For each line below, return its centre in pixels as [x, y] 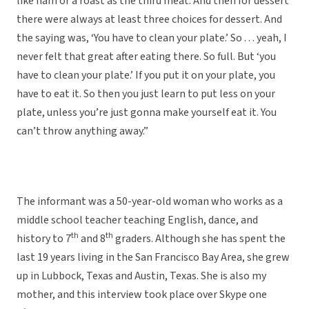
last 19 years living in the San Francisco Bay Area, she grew [153, 258]
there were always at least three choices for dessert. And [149, 20]
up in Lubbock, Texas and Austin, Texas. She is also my [141, 276]
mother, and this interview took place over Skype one [142, 295]
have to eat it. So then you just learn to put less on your [146, 94]
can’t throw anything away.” [82, 131]
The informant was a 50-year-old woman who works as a [150, 202]
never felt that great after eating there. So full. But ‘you [146, 57]
